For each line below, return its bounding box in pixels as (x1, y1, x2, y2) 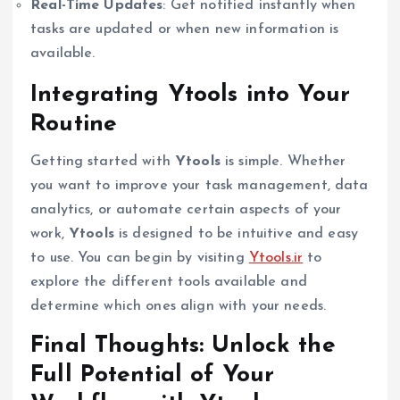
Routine (30, 112, 118, 137)
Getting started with (30, 154, 176, 169)
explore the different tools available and (30, 274, 307, 289)
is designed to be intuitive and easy (113, 226, 359, 241)
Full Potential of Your (30, 362, 275, 387)
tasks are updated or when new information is (30, 21, 339, 37)
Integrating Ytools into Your (30, 82, 351, 107)
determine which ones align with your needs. (30, 298, 327, 313)
